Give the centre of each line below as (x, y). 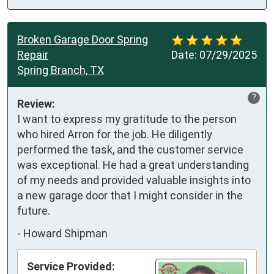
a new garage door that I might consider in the (130, 195)
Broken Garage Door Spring (83, 39)
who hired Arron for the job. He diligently (115, 134)
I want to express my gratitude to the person (127, 119)
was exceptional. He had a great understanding (133, 165)
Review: (36, 103)
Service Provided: (71, 266)
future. (34, 210)
